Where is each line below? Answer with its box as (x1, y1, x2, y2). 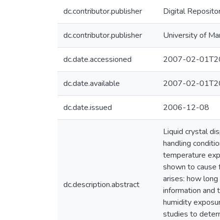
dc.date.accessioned (63, 54, 132, 65)
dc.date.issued (63, 102, 112, 113)
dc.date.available (63, 78, 120, 89)
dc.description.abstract (63, 179, 139, 190)
